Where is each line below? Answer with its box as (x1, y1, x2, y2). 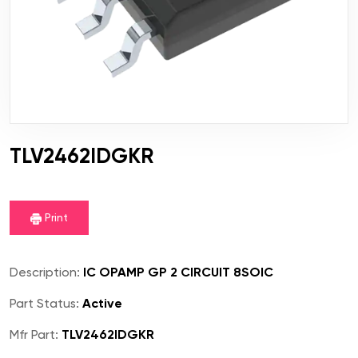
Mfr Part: (10, 327, 58, 343)
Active (79, 296, 122, 312)
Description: (10, 265, 80, 280)
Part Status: (10, 296, 79, 312)
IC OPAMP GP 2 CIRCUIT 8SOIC (80, 265, 273, 280)
